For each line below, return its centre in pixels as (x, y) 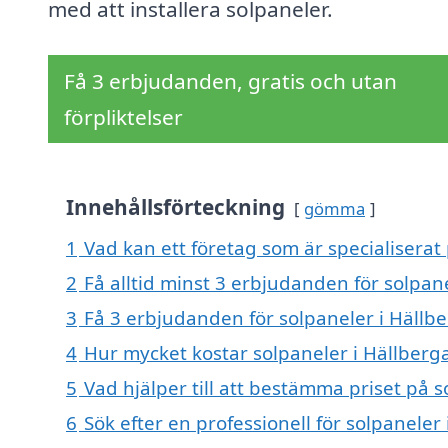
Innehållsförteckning (175, 207)
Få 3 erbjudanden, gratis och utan (230, 81)
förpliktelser (123, 117)
